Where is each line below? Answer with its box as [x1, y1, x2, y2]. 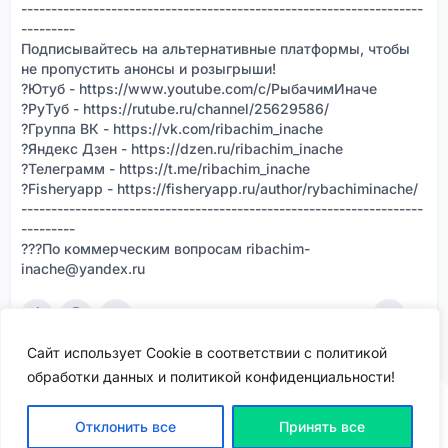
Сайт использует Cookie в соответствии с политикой [27, 344, 387, 361]
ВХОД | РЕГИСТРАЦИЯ [182, 419, 290, 431]
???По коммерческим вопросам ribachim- [21, 240, 310, 257]
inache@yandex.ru [21, 260, 145, 277]
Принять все [279, 418, 366, 435]
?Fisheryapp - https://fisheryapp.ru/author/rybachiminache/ [21, 180, 418, 197]
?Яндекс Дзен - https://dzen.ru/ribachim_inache [21, 140, 343, 157]
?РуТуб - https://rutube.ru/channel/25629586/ [21, 100, 329, 117]
